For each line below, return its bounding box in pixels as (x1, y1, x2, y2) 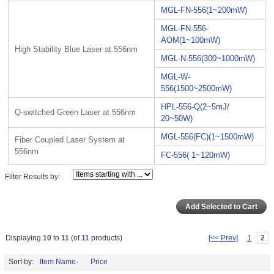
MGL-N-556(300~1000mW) (161, 53, 256, 63)
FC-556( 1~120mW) (161, 150, 231, 160)
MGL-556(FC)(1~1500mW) (161, 131, 254, 141)
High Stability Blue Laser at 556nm (15, 44, 138, 54)
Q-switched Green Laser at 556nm (15, 107, 136, 117)
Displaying (6, 233, 43, 242)
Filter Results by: (5, 172, 61, 182)
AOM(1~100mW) (161, 35, 221, 45)
